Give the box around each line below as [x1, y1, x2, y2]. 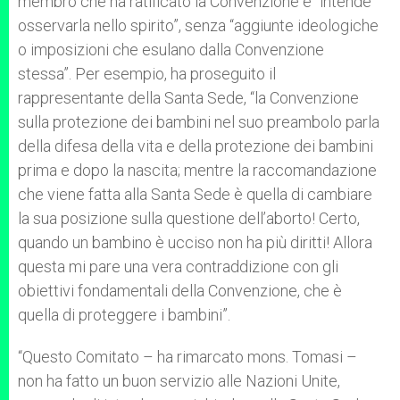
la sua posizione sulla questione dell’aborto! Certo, [18, 209, 360, 228]
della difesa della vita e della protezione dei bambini [18, 137, 373, 155]
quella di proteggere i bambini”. [18, 305, 230, 324]
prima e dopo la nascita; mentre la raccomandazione [18, 161, 377, 179]
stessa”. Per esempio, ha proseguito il [18, 64, 276, 83]
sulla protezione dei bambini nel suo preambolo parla [18, 112, 379, 131]
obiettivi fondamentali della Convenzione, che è [18, 281, 342, 300]
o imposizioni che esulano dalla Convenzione [18, 40, 324, 59]
